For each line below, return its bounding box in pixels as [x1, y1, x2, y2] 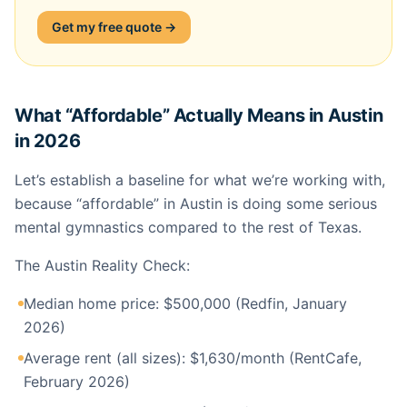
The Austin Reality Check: [15, 256, 190, 274]
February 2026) [24, 372, 130, 391]
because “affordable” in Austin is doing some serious [15, 194, 377, 213]
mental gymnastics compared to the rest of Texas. [15, 218, 362, 236]
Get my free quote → [52, 19, 176, 35]
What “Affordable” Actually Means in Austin [15, 104, 383, 126]
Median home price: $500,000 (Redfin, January [24, 294, 347, 313]
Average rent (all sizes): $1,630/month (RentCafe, [24, 349, 362, 367]
